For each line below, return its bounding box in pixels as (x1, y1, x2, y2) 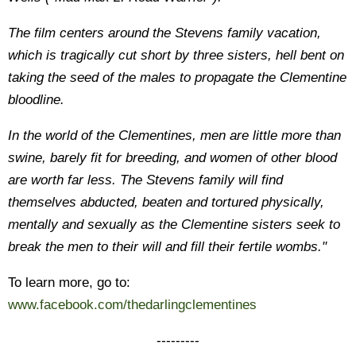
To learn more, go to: (8, 275, 130, 290)
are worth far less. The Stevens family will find (8, 172, 283, 188)
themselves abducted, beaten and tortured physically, (8, 195, 324, 210)
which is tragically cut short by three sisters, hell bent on (8, 48, 344, 63)
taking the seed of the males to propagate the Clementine (8, 70, 346, 85)
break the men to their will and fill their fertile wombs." (8, 239, 327, 254)
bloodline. (8, 92, 64, 107)
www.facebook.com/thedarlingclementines (8, 297, 257, 312)
